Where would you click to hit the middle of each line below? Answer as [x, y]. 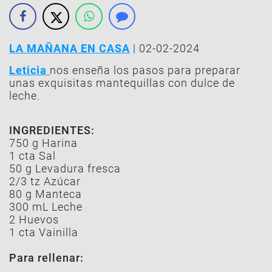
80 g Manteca [46, 194]
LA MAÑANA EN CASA [70, 48]
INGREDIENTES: [52, 130]
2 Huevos [34, 219]
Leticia [29, 70]
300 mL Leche [46, 207]
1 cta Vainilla [44, 232]
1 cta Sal [32, 156]
